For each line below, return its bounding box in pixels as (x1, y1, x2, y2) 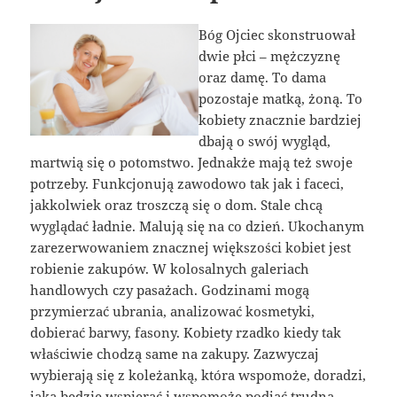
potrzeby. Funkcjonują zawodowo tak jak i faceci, (30, 174, 345, 192)
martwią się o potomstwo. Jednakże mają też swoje (30, 152, 354, 171)
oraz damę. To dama (198, 67, 326, 86)
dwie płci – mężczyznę (198, 46, 340, 65)
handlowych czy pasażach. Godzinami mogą (30, 280, 310, 299)
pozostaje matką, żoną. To (198, 89, 362, 107)
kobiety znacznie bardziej (198, 110, 362, 128)
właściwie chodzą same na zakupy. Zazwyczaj (30, 344, 320, 362)
